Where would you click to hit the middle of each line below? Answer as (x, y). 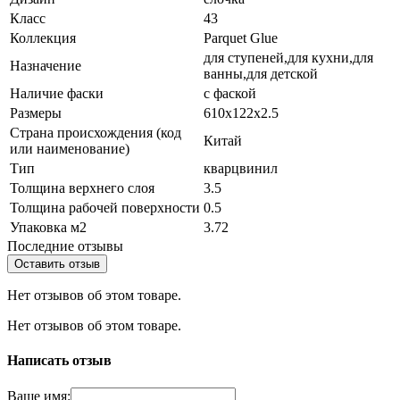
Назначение (46, 65)
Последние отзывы (65, 246)
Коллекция (43, 37)
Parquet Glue (241, 37)
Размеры (36, 112)
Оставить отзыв (57, 263)
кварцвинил (241, 168)
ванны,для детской (261, 73)
